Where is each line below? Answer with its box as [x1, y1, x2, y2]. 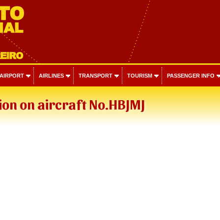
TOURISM [127, 73, 152, 79]
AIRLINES [38, 73, 64, 79]
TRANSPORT [78, 73, 112, 79]
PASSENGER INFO [166, 73, 215, 79]
